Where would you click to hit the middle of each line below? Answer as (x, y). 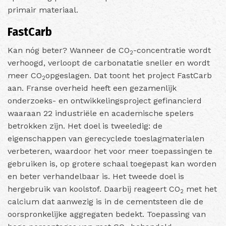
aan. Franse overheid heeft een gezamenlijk (92, 88)
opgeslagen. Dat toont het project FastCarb (129, 75)
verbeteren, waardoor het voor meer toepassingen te (110, 151)
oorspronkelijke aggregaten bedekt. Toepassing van (107, 214)
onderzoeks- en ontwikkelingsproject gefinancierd (105, 100)
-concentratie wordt (172, 50)
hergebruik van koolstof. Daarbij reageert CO (94, 189)
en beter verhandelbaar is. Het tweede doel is (96, 176)
